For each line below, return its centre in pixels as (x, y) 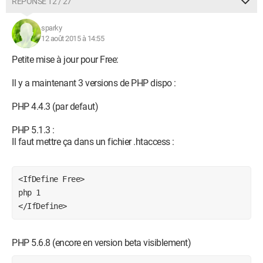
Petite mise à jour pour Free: (65, 60)
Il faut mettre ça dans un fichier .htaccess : (93, 142)
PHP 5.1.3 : (33, 130)
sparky (51, 28)
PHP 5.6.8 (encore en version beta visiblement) (101, 243)
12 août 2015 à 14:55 (73, 38)
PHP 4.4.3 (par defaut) (55, 107)
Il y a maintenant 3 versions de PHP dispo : (94, 83)
